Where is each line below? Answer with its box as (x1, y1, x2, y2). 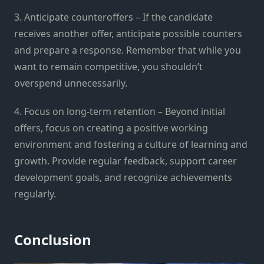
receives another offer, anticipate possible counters (14, 27, 242, 40)
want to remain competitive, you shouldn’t (14, 60, 203, 73)
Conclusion (14, 229, 91, 249)
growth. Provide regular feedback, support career (14, 154, 237, 167)
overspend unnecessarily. (14, 76, 127, 90)
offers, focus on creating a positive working (14, 121, 208, 134)
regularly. (14, 187, 56, 200)
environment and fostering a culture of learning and (14, 137, 247, 151)
